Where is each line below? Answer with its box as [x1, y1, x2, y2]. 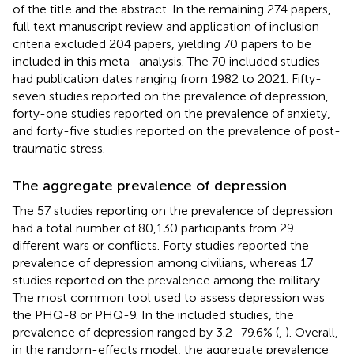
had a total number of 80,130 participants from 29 [13, 220, 294, 235]
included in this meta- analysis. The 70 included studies [13, 53, 320, 69]
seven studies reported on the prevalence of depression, [13, 88, 329, 104]
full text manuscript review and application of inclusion [13, 18, 319, 34]
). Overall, [285, 324, 338, 340]
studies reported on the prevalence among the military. [13, 272, 322, 288]
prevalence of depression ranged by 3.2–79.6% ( [13, 324, 279, 340]
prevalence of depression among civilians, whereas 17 [13, 254, 313, 270]
